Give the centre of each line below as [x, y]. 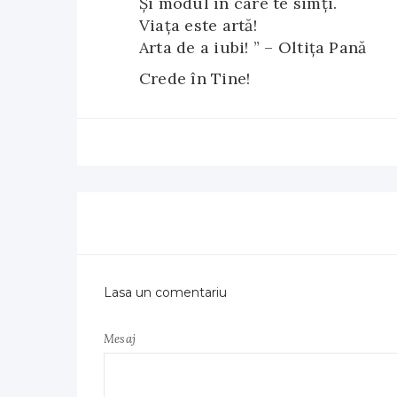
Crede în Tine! [195, 78]
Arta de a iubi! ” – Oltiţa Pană [253, 47]
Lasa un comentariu [165, 292]
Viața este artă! [198, 25]
